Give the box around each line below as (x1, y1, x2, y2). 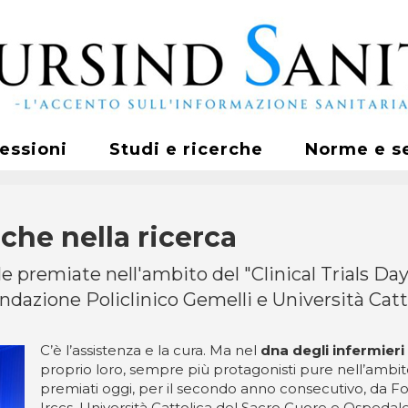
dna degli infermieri (260, 342, 404, 359)
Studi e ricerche (109, 139, 263, 159)
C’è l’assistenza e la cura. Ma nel (40, 342, 260, 359)
